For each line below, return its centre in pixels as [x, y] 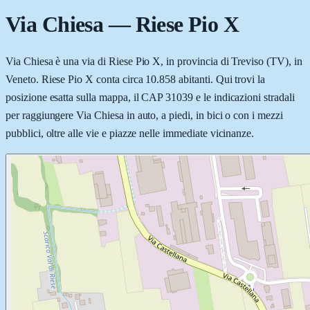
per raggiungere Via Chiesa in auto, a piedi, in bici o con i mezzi [144, 115]
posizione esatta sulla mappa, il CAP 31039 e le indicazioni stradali [150, 97]
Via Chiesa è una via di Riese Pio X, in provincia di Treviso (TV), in [154, 61]
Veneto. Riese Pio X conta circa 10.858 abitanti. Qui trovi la [136, 79]
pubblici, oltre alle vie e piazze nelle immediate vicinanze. [130, 133]
